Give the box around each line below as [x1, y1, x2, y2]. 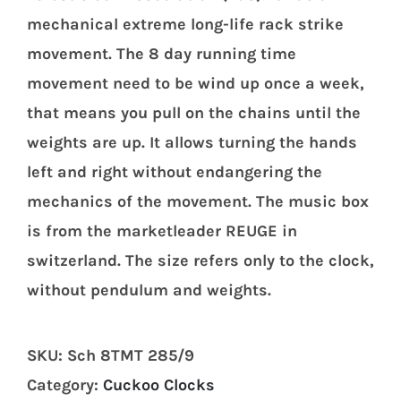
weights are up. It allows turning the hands [27, 132, 357, 152]
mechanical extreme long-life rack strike [27, 13, 344, 34]
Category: [27, 374, 103, 395]
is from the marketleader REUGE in [27, 220, 297, 241]
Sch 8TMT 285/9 [67, 345, 194, 365]
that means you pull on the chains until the [27, 102, 361, 123]
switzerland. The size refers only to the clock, [27, 250, 374, 270]
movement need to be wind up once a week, [27, 73, 364, 93]
